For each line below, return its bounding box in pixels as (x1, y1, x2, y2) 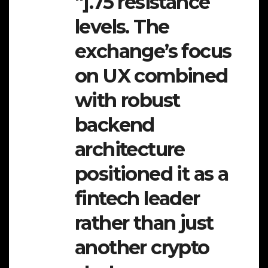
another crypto (75, 236, 209, 260)
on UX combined (75, 64, 228, 88)
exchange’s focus (75, 39, 232, 63)
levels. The (75, 15, 169, 39)
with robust (75, 89, 180, 112)
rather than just (75, 211, 214, 235)
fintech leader (75, 187, 200, 211)
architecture (75, 138, 185, 162)
